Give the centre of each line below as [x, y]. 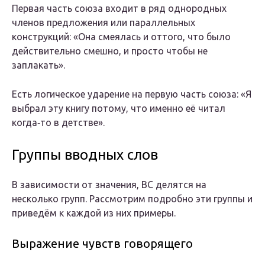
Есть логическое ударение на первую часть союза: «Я [132, 94]
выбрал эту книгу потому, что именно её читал [119, 109]
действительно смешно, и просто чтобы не [110, 51]
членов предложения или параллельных [104, 23]
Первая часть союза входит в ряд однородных [119, 9]
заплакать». [38, 65]
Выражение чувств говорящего [102, 244]
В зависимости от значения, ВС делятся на [109, 185]
